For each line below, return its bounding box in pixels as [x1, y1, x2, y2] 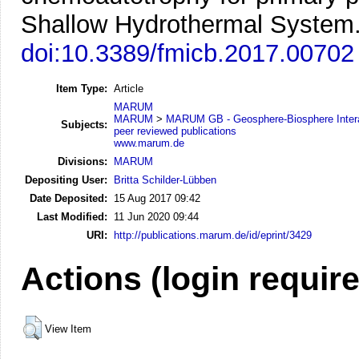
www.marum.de [114, 136, 184, 149]
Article [114, 82, 143, 95]
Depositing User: [25, 173, 107, 186]
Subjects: [61, 118, 107, 131]
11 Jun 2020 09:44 [114, 210, 199, 223]
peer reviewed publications [114, 124, 236, 137]
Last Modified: [37, 210, 107, 223]
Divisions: [58, 155, 107, 167]
